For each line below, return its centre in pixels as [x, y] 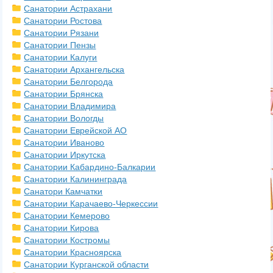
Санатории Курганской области [87, 264]
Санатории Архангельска [74, 69]
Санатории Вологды [64, 118]
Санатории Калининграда [76, 179]
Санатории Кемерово [67, 216]
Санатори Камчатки [63, 191]
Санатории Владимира [70, 106]
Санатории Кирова [62, 228]
